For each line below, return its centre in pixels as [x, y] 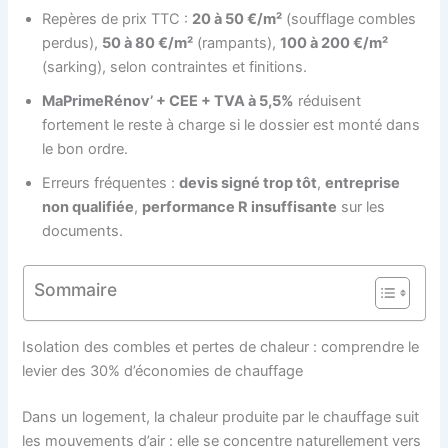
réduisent [328, 100]
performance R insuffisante [240, 206]
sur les [361, 206]
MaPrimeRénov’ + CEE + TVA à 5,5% [168, 100]
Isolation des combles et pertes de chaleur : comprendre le [221, 347]
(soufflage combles [349, 18]
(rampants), [237, 42]
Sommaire [75, 289]
